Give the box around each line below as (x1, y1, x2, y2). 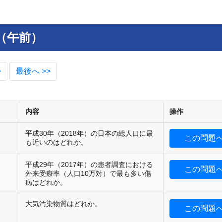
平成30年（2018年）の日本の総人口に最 (25, 129, 153, 138)
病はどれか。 (25, 178, 67, 187)
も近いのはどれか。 (25, 138, 88, 147)
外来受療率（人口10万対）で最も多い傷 (25, 169, 151, 178)
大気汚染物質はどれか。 (25, 200, 102, 208)
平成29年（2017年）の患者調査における (25, 161, 153, 169)
